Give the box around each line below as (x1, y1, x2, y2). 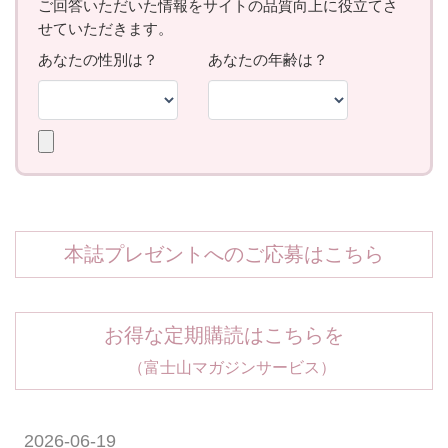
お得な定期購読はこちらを (104, 324, 344, 347)
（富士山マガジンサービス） (112, 358, 336, 377)
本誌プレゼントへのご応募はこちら (64, 243, 384, 266)
